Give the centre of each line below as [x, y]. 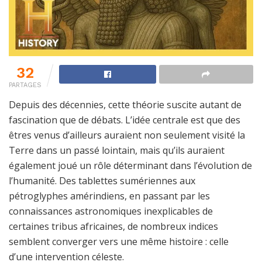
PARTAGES [25, 85]
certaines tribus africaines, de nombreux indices [113, 227]
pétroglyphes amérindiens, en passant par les [109, 196]
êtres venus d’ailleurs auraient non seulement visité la [127, 135]
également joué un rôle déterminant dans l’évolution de [130, 166]
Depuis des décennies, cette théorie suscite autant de [125, 105]
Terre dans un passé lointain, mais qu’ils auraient [117, 151]
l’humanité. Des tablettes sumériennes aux [102, 181]
